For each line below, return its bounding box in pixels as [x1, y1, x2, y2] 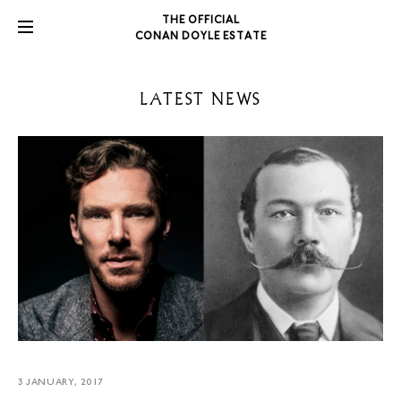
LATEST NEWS [140, 91, 261, 107]
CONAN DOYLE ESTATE [134, 31, 267, 42]
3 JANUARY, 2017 [18, 378, 104, 388]
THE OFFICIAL [161, 15, 240, 26]
